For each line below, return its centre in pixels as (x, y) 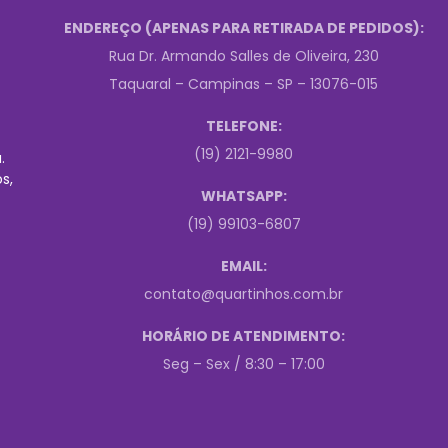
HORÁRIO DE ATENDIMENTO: (244, 335)
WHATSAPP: (243, 195)
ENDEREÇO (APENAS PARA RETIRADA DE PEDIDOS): (243, 27)
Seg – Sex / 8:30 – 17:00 (243, 363)
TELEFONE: (243, 125)
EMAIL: (243, 265)
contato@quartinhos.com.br (244, 293)
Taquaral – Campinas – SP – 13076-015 (244, 83)
